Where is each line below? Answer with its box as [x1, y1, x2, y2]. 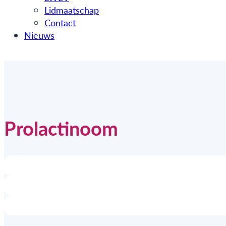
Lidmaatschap [44, 4, 99, 17]
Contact [44, 16, 76, 29]
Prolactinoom [4, 114, 118, 142]
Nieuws [24, 29, 54, 42]
